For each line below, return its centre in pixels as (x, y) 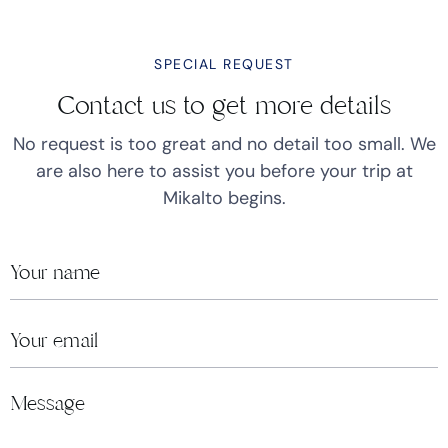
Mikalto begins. (224, 198)
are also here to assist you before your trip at (224, 171)
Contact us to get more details (224, 106)
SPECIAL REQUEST (224, 64)
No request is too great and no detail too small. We (224, 144)
